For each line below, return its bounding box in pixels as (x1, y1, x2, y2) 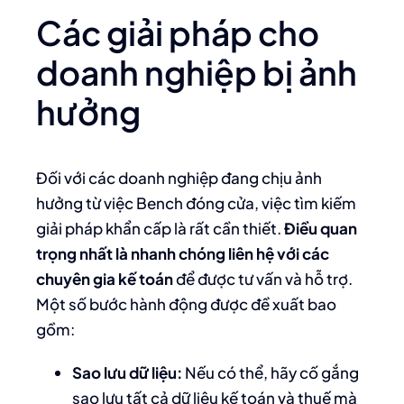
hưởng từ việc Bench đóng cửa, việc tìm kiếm (36, 193, 356, 213)
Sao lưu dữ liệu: (72, 363, 182, 382)
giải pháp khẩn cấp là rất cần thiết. (36, 218, 284, 238)
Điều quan (284, 218, 357, 238)
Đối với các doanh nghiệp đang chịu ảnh (36, 168, 322, 188)
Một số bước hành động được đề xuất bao (36, 294, 336, 314)
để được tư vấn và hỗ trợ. (173, 269, 353, 289)
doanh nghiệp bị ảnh (36, 51, 357, 93)
